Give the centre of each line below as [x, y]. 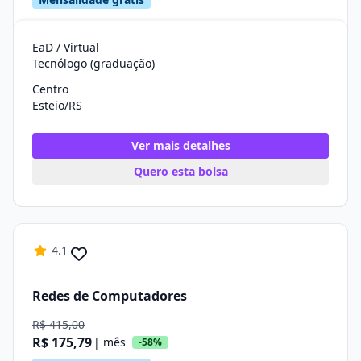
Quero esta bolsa [180, 171]
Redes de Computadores [110, 295]
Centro [50, 89]
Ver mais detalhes [180, 145]
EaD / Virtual [66, 47]
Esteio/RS [57, 105]
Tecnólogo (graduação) [93, 63]
